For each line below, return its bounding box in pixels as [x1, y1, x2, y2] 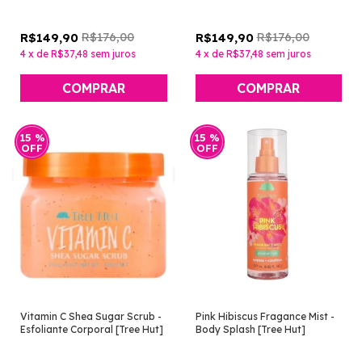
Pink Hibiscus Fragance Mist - [195, 309, 335, 322]
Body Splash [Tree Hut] [195, 322, 305, 335]
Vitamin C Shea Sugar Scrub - [20, 309, 162, 322]
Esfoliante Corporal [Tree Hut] [20, 322, 163, 335]
